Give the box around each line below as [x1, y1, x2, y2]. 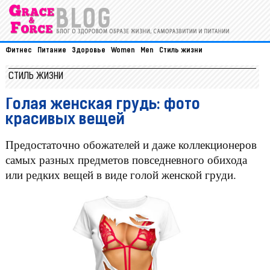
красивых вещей [5, 113, 125, 128]
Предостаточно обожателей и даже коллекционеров [5, 137, 257, 152]
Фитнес [5, 48, 32, 55]
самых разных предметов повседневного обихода [5, 152, 247, 168]
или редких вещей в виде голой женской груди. [5, 167, 236, 183]
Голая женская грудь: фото [5, 98, 200, 113]
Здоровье [71, 48, 105, 55]
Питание [37, 48, 66, 55]
